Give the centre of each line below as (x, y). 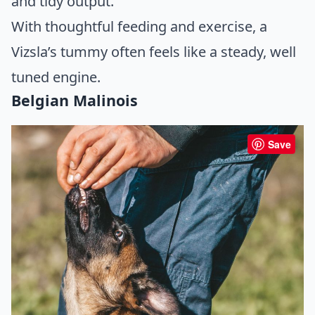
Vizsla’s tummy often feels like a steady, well (154, 51)
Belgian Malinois (75, 100)
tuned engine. (56, 77)
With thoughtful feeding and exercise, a (139, 26)
